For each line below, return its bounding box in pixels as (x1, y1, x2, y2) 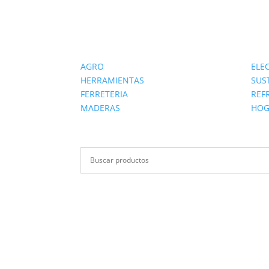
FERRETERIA (80, 88, 128, 100)
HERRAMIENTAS (80, 74, 145, 86)
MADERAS (80, 101, 121, 113)
